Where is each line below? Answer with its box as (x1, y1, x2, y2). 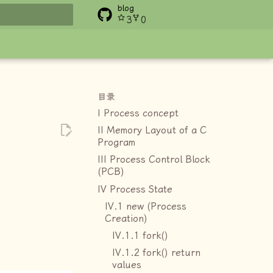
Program (97, 137, 135, 149)
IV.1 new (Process (105, 200, 186, 212)
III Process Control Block (97, 154, 210, 166)
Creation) (105, 213, 147, 224)
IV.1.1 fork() (112, 230, 168, 241)
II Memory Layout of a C (97, 125, 207, 136)
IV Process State (97, 183, 172, 195)
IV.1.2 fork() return (112, 247, 200, 258)
